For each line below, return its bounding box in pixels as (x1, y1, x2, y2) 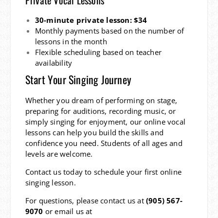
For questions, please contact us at (25, 196, 146, 205)
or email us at (43, 206, 92, 216)
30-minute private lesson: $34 (35, 15, 147, 25)
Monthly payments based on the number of (35, 25, 184, 36)
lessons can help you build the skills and (25, 127, 163, 137)
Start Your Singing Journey (25, 72, 131, 87)
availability (35, 57, 73, 68)
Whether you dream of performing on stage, (25, 95, 177, 105)
